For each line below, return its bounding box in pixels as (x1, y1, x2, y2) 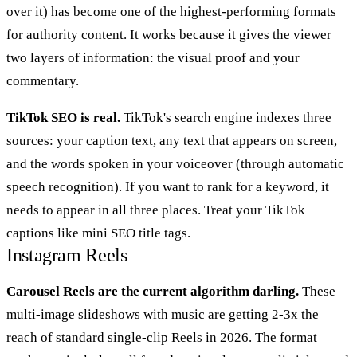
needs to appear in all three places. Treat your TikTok (6, 202, 305, 218)
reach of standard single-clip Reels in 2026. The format (6, 329, 317, 345)
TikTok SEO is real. (6, 109, 120, 125)
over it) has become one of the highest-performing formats (6, 3, 336, 19)
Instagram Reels (6, 244, 127, 265)
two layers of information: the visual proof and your (6, 49, 300, 65)
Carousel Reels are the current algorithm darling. (6, 283, 299, 299)
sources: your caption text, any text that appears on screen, (6, 132, 337, 148)
